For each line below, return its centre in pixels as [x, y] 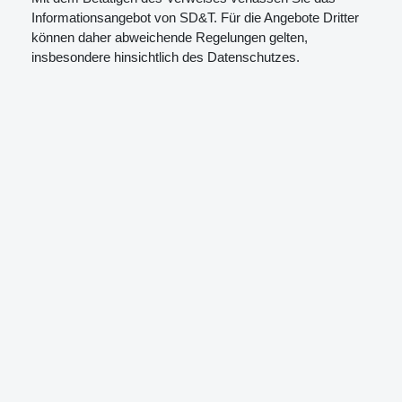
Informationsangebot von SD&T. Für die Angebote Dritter [195, 17]
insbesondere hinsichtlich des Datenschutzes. [166, 57]
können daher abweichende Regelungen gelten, [170, 37]
